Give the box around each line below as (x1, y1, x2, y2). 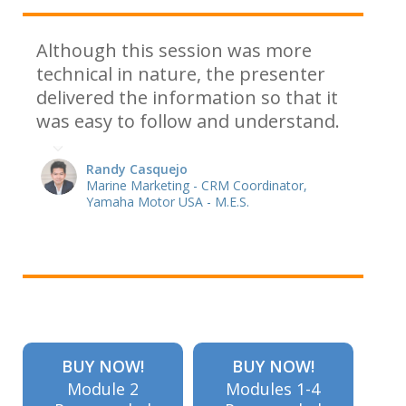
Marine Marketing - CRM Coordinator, (86, 176, 307, 194)
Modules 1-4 (226, 378, 321, 400)
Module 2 (66, 378, 139, 400)
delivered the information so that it (36, 85, 338, 110)
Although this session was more (36, 38, 312, 63)
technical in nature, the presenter (36, 62, 325, 86)
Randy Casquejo (86, 159, 188, 178)
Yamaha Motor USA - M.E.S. (86, 192, 249, 210)
